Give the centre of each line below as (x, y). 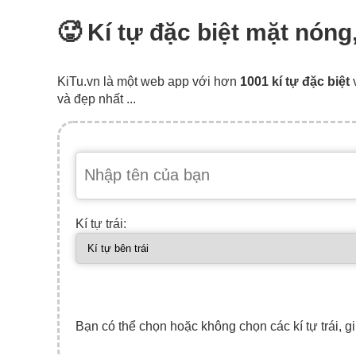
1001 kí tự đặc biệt (295, 81)
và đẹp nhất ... (97, 99)
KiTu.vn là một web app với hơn (149, 81)
